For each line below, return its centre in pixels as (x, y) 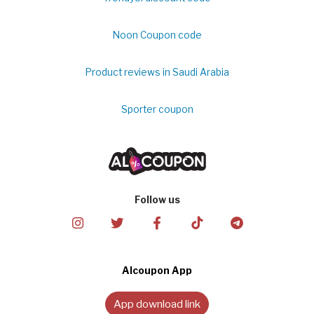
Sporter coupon (157, 109)
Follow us (157, 199)
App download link (157, 304)
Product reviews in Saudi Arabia (157, 72)
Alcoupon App (157, 271)
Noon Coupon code (157, 35)
